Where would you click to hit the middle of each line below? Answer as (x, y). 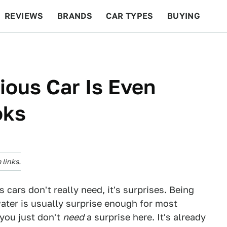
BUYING (184, 16)
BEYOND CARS (41, 48)
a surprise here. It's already (145, 217)
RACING (101, 48)
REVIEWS (24, 16)
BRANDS (75, 16)
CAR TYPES (130, 16)
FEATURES (190, 48)
